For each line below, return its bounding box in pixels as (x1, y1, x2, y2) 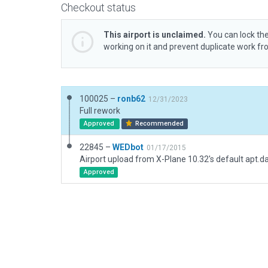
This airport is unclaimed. (103, 30, 206, 39)
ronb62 (117, 94, 145, 103)
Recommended (133, 120, 184, 127)
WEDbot (112, 142, 144, 152)
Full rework (80, 106, 120, 115)
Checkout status (61, 1, 136, 14)
